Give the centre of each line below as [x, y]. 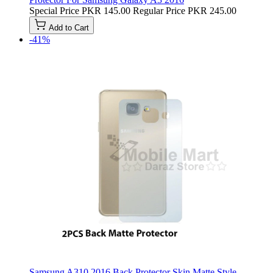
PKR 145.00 [106, 10]
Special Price [54, 10]
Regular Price [159, 10]
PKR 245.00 [212, 10]
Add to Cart [69, 27]
